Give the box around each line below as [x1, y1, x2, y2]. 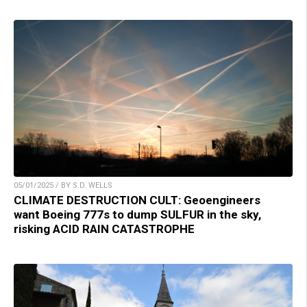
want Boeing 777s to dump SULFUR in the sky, [14, 207, 261, 221]
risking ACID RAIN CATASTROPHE [14, 221, 195, 236]
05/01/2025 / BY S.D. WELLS [14, 180, 112, 190]
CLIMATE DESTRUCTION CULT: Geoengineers [14, 193, 260, 207]
